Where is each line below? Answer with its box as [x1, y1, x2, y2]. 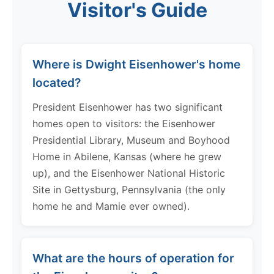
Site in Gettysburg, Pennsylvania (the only [32, 183, 226, 196]
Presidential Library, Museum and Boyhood [32, 133, 230, 146]
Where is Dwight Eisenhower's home [32, 56, 240, 72]
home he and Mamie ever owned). [32, 199, 190, 212]
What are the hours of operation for [32, 250, 234, 265]
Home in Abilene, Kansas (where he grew [32, 150, 221, 163]
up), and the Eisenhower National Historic [32, 166, 225, 179]
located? [32, 75, 81, 90]
